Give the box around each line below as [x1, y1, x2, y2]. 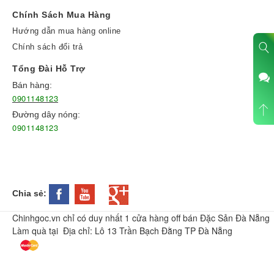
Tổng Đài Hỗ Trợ [12, 64, 86, 74]
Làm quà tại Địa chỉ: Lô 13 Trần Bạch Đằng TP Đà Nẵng [12, 224, 232, 237]
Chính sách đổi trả [12, 42, 83, 52]
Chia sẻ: [12, 188, 49, 199]
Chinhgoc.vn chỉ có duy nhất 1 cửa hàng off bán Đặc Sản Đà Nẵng [12, 211, 270, 224]
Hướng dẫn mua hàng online [12, 26, 121, 36]
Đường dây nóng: [12, 109, 80, 120]
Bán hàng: [12, 80, 52, 91]
